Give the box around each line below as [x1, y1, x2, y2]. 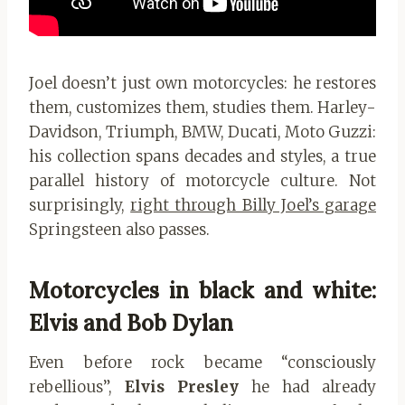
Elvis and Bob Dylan [29, 309, 233, 338]
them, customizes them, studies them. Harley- [29, 98, 376, 118]
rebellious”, [29, 377, 125, 398]
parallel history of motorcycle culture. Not [29, 171, 376, 192]
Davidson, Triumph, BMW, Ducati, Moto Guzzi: [29, 122, 376, 143]
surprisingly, [29, 195, 131, 216]
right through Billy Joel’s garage [130, 195, 377, 216]
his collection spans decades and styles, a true [29, 146, 376, 167]
